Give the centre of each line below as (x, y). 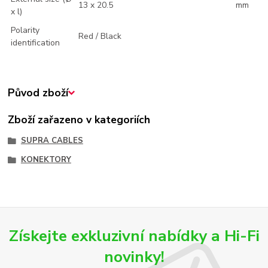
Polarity (25, 31)
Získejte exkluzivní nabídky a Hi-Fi (134, 236)
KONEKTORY (46, 160)
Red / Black (100, 36)
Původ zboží (38, 93)
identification (36, 43)
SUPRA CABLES (52, 141)
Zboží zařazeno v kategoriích (79, 120)
